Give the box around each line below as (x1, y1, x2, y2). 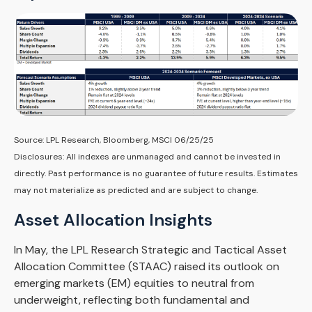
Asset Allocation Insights (14, 209, 212, 231)
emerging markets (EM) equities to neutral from (14, 276, 254, 291)
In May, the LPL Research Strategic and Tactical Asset (14, 242, 287, 258)
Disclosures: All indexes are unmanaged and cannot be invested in (14, 151, 281, 163)
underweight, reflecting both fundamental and (14, 292, 249, 308)
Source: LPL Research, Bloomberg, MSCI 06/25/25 (14, 134, 214, 146)
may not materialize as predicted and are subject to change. (14, 185, 258, 196)
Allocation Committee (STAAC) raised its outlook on (14, 259, 279, 274)
